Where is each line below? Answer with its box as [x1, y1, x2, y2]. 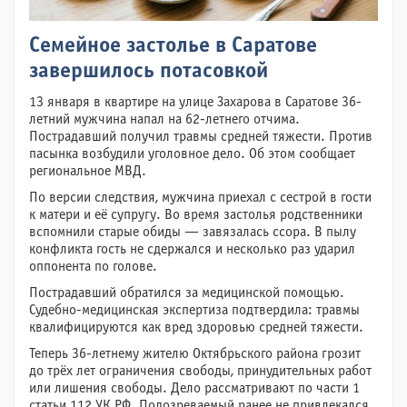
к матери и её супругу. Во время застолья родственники [29, 208, 362, 222]
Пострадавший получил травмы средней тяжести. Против [29, 130, 372, 144]
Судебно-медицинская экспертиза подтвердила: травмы [29, 303, 360, 317]
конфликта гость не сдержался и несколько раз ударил [29, 243, 355, 256]
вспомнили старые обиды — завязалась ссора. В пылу [29, 225, 356, 239]
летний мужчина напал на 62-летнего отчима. [29, 113, 300, 126]
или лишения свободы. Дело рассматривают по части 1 [29, 382, 360, 395]
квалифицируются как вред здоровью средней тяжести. [29, 321, 363, 334]
